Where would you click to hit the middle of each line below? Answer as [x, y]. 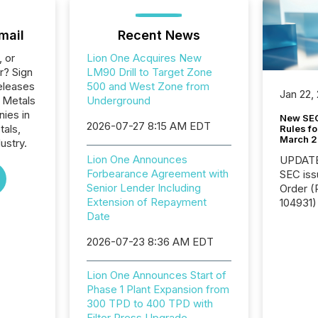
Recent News [159, 35]
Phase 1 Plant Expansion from [158, 289]
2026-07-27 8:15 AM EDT [148, 126]
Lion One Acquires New [144, 58]
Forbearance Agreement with [157, 174]
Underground [118, 100]
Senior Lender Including [143, 188]
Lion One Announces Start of [156, 275]
